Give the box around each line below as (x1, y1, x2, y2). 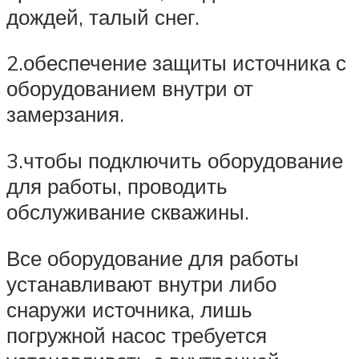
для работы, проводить (6, 173, 228, 200)
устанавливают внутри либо (6, 270, 276, 296)
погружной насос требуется (6, 321, 267, 348)
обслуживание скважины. (6, 199, 249, 225)
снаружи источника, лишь (6, 296, 252, 322)
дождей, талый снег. (6, 3, 200, 30)
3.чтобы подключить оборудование (6, 147, 343, 174)
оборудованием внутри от (6, 75, 253, 102)
